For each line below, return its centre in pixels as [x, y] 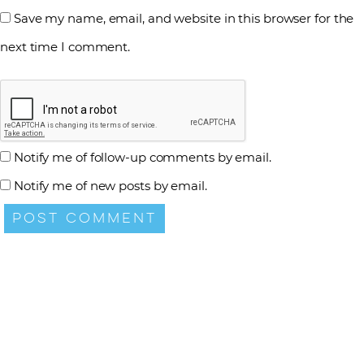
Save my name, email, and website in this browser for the [184, 19]
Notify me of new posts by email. [110, 185]
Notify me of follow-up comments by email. [142, 157]
